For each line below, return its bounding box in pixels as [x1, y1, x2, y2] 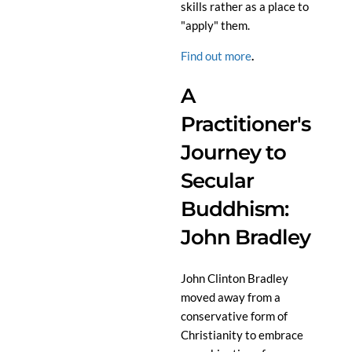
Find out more [181, 48, 251, 63]
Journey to [181, 140, 286, 166]
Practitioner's [181, 112, 310, 137]
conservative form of [181, 309, 288, 324]
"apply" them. [181, 17, 250, 32]
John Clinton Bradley [181, 271, 288, 286]
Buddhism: [181, 196, 288, 222]
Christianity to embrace [181, 328, 303, 343]
